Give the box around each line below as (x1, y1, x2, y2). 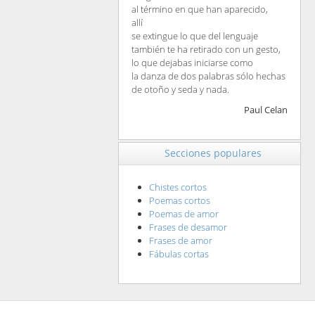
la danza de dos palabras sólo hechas (131, 70, 285, 83)
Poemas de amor (148, 207, 219, 221)
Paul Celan (244, 103, 288, 117)
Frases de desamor (148, 221, 227, 234)
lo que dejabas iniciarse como (131, 56, 253, 70)
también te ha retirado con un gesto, (131, 43, 281, 56)
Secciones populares (164, 146, 262, 160)
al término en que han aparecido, (131, 3, 268, 16)
